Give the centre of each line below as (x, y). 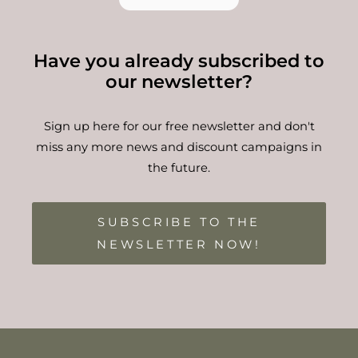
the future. (179, 168)
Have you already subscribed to (179, 61)
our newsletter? (179, 82)
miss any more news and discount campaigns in (179, 147)
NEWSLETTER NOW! (179, 245)
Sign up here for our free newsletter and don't (179, 126)
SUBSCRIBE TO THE (179, 222)
